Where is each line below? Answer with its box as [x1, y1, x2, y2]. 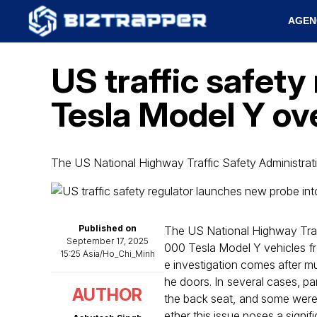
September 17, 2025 [66, 236, 149, 246]
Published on [78, 223, 137, 234]
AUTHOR [72, 284, 143, 305]
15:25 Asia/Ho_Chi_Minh [59, 248, 155, 259]
